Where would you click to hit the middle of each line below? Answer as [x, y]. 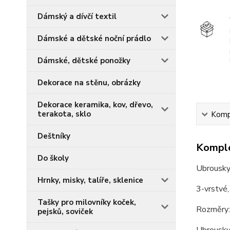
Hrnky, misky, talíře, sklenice [90, 180]
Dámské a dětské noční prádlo [94, 39]
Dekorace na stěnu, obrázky [89, 83]
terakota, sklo [64, 114]
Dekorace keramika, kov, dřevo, [95, 105]
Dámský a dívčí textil [77, 16]
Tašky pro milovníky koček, [87, 202]
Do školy [53, 158]
